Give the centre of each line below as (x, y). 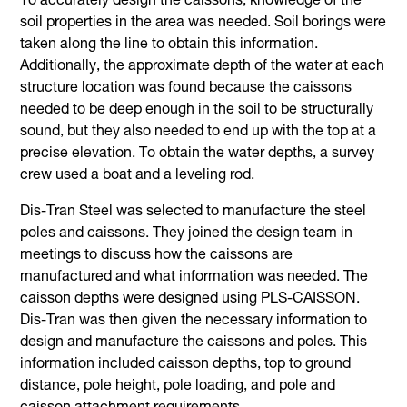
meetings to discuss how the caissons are (157, 256)
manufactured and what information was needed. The (194, 278)
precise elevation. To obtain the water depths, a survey (198, 154)
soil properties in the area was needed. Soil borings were (203, 23)
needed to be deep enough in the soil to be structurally (197, 110)
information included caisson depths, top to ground (186, 365)
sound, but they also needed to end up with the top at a (199, 132)
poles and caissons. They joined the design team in (187, 234)
